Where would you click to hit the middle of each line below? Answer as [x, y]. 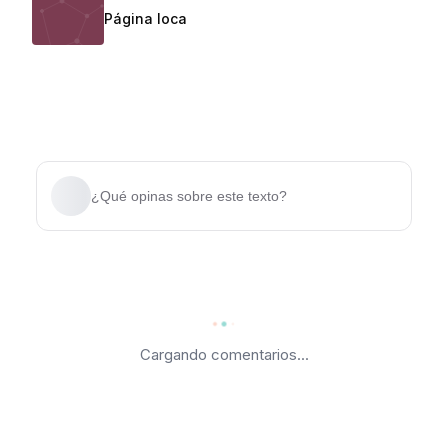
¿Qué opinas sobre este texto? [189, 196]
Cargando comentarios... [224, 354]
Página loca [145, 18]
